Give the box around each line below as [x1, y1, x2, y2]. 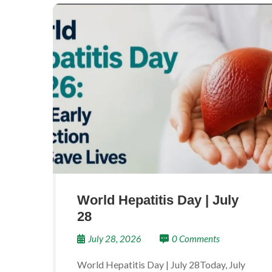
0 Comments [172, 233, 220, 244]
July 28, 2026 [88, 233, 141, 244]
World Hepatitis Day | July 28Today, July [77, 259, 245, 270]
